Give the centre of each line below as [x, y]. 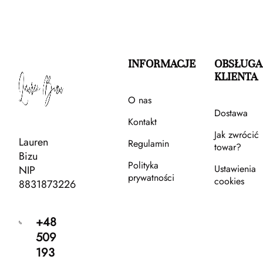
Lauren [33, 142]
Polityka [143, 166]
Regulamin [148, 144]
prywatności [151, 178]
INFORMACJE [161, 64]
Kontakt [142, 122]
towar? [227, 147]
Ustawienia [235, 169]
